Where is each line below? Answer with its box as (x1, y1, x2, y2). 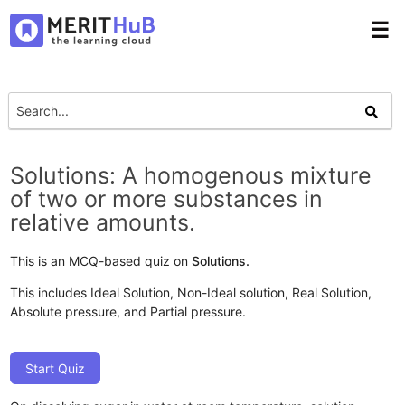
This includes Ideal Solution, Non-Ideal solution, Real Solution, (10, 284, 372, 300)
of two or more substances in (10, 184, 324, 212)
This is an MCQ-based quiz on (10, 252, 193, 268)
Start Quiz (25, 360, 86, 376)
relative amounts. (10, 208, 196, 236)
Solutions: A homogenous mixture (10, 161, 372, 189)
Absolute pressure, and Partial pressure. (10, 303, 247, 319)
